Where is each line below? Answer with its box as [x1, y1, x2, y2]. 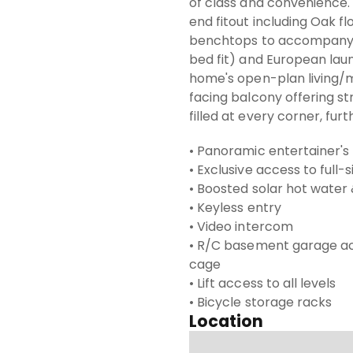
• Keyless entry [189, 199, 281, 217]
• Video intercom [189, 217, 293, 236]
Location [189, 310, 264, 333]
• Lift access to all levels [189, 274, 336, 292]
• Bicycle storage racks [189, 293, 333, 311]
